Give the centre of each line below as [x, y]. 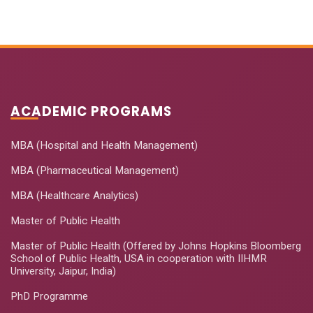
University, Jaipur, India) [63, 271]
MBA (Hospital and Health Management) [104, 145]
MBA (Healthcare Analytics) [74, 195]
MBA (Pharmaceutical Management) [95, 170]
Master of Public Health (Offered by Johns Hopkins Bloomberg [156, 246]
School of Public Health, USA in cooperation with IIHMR [139, 258]
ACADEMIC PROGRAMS [91, 111]
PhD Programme [49, 296]
